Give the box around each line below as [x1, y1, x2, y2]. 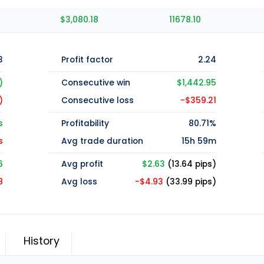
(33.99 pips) [165, 176, 216, 188]
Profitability [61, 118, 109, 130]
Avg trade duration [61, 136, 143, 147]
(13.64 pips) [167, 159, 216, 170]
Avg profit [61, 159, 103, 170]
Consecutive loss [61, 95, 134, 107]
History [24, 233, 60, 249]
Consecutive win [61, 77, 130, 89]
